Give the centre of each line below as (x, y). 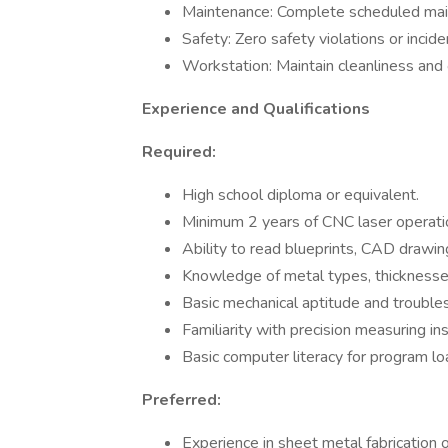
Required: (179, 152)
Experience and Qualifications (256, 109)
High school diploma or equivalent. (300, 195)
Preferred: (181, 400)
